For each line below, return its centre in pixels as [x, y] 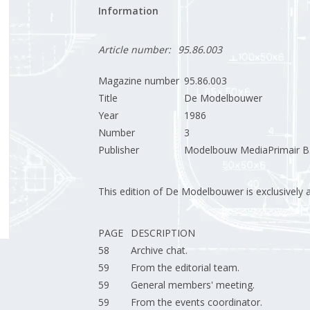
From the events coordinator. [196, 302]
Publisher [118, 150]
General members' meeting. [192, 285]
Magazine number [138, 81]
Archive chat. [159, 250]
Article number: [134, 49]
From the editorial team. [185, 267]
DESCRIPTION [163, 233]
